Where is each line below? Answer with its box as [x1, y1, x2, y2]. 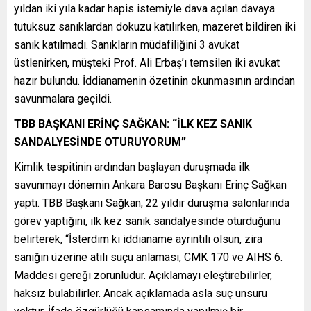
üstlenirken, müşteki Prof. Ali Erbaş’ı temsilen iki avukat [14, 56, 280, 69]
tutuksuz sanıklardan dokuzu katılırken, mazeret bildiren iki [14, 19, 296, 33]
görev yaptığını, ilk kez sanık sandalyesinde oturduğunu [14, 214, 280, 228]
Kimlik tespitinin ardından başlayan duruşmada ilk [14, 160, 250, 174]
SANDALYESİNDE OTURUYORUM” [14, 135, 186, 149]
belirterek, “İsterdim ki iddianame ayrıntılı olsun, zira [14, 232, 262, 246]
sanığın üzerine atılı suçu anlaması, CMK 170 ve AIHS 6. [14, 250, 283, 264]
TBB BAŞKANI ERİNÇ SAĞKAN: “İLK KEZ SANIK [14, 117, 252, 131]
